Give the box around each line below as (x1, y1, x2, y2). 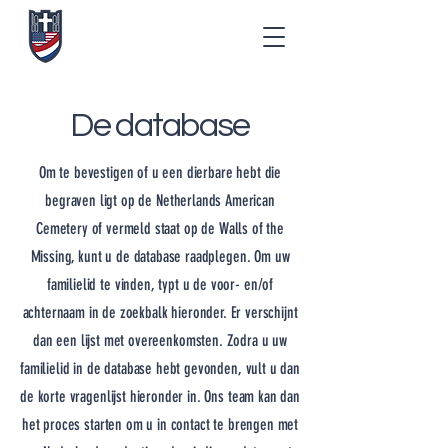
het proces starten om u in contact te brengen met (21, 415, 299, 434)
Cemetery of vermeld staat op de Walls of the (36, 219, 284, 238)
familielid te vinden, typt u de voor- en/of (46, 275, 274, 294)
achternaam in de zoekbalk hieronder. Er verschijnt (22, 303, 298, 322)
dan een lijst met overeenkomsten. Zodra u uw (33, 331, 287, 350)
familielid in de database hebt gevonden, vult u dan (20, 359, 300, 378)
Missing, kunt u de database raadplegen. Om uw (30, 247, 290, 266)
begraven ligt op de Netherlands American (45, 191, 275, 210)
